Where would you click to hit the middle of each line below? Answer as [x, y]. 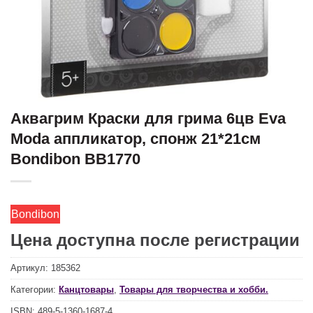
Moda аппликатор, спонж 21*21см [136, 139]
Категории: [35, 290]
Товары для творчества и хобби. [194, 290]
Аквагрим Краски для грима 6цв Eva [148, 118]
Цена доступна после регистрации [155, 240]
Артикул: [31, 268]
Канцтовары [86, 290]
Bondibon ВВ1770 [75, 159]
